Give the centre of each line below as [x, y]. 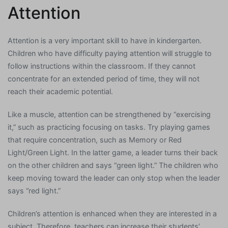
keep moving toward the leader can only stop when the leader [114, 178]
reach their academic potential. [60, 92]
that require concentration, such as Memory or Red [95, 140]
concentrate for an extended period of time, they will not [104, 79]
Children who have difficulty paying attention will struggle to [110, 53]
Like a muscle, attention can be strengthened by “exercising [109, 115]
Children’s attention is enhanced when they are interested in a [112, 214]
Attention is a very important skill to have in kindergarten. [105, 41]
